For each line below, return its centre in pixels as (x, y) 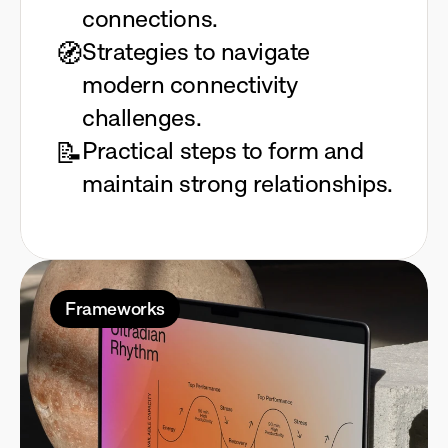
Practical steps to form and (223, 150)
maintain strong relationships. (237, 183)
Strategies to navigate (196, 51)
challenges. (142, 117)
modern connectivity (190, 84)
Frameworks (115, 308)
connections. (150, 18)
